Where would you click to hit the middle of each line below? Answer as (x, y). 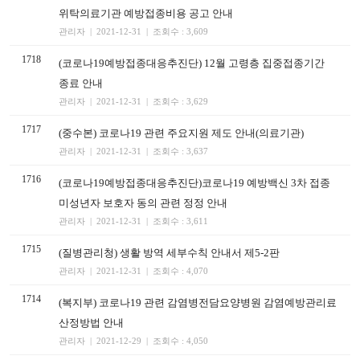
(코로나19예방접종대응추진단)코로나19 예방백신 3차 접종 (194, 183)
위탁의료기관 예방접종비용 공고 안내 (146, 13)
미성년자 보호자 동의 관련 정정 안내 (143, 203)
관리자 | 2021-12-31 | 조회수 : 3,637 (133, 151)
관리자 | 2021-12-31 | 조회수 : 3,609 (133, 31)
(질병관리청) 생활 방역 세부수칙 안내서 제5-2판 (169, 253)
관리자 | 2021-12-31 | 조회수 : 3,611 (133, 221)
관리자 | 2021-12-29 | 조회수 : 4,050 (133, 341)
